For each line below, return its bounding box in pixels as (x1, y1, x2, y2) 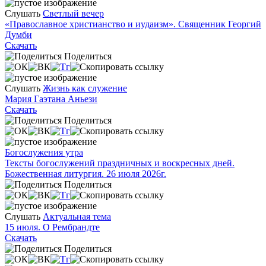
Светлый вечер (43, 8, 104, 18)
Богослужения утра (5, 147, 83, 157)
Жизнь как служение (43, 83, 127, 93)
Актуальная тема (43, 211, 111, 221)
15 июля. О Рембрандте (5, 221, 100, 232)
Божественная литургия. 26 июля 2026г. (5, 168, 166, 179)
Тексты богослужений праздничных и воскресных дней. (5, 157, 235, 168)
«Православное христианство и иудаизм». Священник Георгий (5, 18, 261, 29)
